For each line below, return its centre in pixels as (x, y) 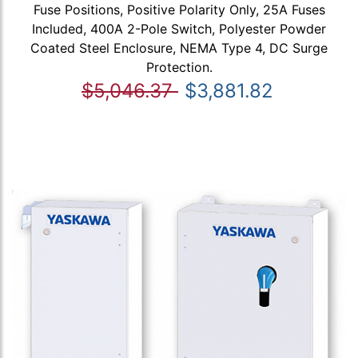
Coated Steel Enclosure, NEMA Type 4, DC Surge (179, 48)
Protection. (179, 67)
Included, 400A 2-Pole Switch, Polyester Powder (179, 28)
